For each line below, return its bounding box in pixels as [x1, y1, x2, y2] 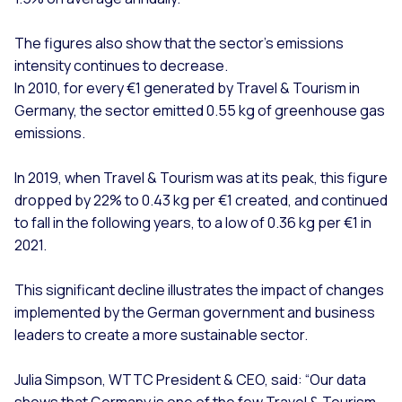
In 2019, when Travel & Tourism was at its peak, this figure [14, 167, 388, 188]
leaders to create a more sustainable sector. [14, 324, 308, 345]
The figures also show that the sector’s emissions [14, 32, 344, 53]
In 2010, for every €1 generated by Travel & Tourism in [14, 77, 360, 98]
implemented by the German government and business [14, 301, 375, 322]
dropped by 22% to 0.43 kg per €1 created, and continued [14, 189, 388, 210]
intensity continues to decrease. [14, 55, 228, 75]
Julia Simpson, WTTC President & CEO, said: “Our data [14, 369, 366, 389]
